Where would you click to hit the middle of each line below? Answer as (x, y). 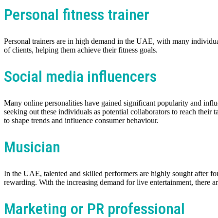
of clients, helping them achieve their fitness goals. (81, 50)
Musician (32, 147)
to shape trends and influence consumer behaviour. (81, 120)
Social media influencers (80, 77)
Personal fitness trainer (77, 15)
